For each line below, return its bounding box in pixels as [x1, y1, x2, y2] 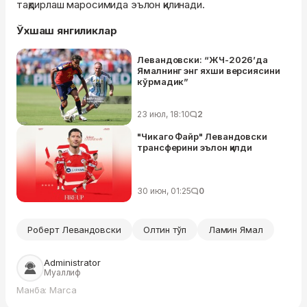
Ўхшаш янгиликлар [16, 24, 117, 38]
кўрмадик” [137, 76, 189, 88]
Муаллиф [44, 267, 82, 278]
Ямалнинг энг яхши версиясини [137, 65, 280, 77]
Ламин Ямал [208, 224, 264, 236]
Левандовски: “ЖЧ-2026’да [137, 54, 269, 66]
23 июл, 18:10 [137, 109, 190, 120]
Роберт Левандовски [27, 224, 122, 236]
